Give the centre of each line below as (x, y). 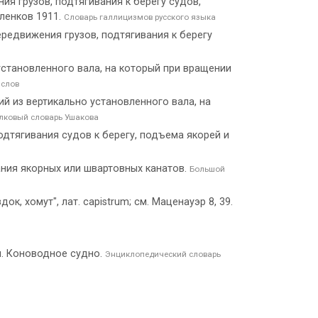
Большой (207, 169)
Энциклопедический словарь (163, 254)
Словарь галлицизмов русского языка (140, 17)
